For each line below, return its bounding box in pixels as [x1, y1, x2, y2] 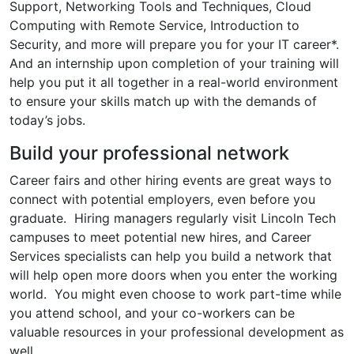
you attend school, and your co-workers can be [9, 304, 295, 321]
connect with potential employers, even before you [9, 190, 315, 207]
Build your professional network [9, 141, 289, 164]
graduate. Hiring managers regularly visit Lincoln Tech [9, 209, 336, 226]
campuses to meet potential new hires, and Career [9, 228, 311, 245]
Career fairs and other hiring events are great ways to [9, 171, 332, 188]
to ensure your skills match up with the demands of [9, 92, 317, 109]
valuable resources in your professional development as [9, 323, 344, 340]
